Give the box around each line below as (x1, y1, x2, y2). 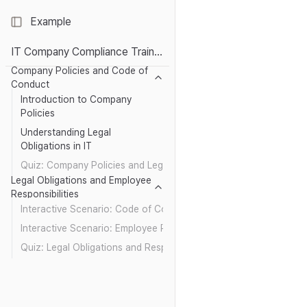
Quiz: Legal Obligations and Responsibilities (21, 242, 212, 253)
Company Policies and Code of (11, 65, 148, 76)
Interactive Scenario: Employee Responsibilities (21, 223, 228, 234)
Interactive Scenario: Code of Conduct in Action (21, 204, 234, 214)
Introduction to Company (21, 94, 132, 105)
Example (30, 15, 71, 28)
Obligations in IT (21, 140, 92, 151)
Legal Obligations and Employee (11, 175, 151, 186)
